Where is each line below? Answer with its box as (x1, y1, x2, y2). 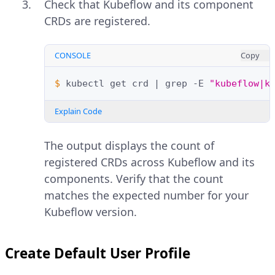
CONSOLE (55, 50, 91, 61)
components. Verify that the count (44, 171, 223, 187)
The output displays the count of (44, 138, 214, 153)
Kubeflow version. (44, 204, 137, 220)
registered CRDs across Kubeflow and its (44, 155, 255, 170)
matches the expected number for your (44, 188, 249, 203)
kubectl (66, 78, 104, 90)
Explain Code (55, 106, 102, 117)
